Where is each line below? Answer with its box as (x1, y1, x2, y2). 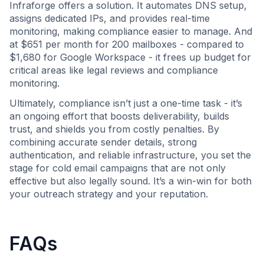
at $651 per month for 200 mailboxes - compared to (9, 38, 244, 50)
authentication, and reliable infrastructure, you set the (9, 149, 251, 161)
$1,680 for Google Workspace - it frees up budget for (9, 51, 251, 63)
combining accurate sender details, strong (9, 136, 197, 148)
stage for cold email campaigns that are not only (9, 162, 226, 174)
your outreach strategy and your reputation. (9, 188, 208, 200)
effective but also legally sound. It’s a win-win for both (9, 175, 252, 187)
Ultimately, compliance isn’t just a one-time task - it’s (9, 97, 242, 109)
